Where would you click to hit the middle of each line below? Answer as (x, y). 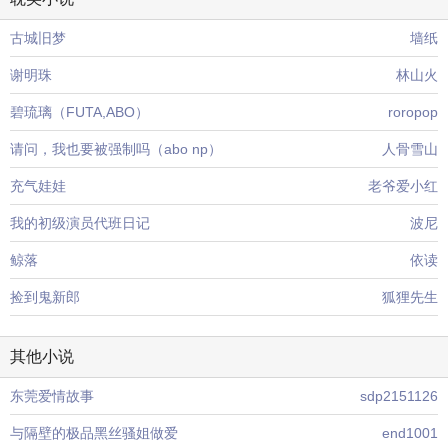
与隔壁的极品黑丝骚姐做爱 (94, 433)
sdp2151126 (399, 396)
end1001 (410, 433)
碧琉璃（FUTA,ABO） (79, 112)
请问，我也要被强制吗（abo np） (116, 149)
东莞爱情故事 (52, 396)
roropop (413, 112)
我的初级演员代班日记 (80, 223)
